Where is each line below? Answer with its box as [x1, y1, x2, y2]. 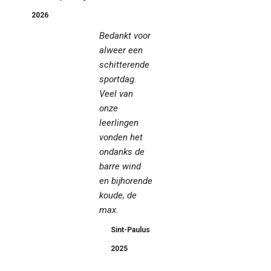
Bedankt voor [99, 30, 151, 42]
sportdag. [99, 74, 137, 85]
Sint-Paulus [111, 226, 150, 235]
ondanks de [99, 146, 145, 158]
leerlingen [99, 117, 139, 129]
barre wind [99, 161, 141, 172]
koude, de [99, 190, 137, 201]
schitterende [99, 59, 149, 71]
